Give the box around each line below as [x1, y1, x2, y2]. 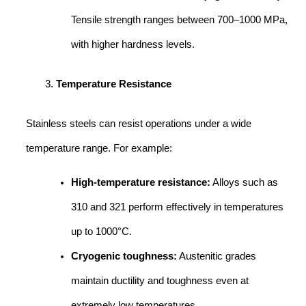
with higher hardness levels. [70, 38, 195, 50]
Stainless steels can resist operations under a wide [26, 117, 251, 129]
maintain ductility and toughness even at [70, 275, 249, 287]
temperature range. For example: [26, 142, 172, 154]
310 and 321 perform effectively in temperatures [70, 201, 283, 213]
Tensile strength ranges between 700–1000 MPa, [70, 14, 288, 25]
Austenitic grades [176, 251, 256, 262]
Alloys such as [210, 177, 278, 189]
